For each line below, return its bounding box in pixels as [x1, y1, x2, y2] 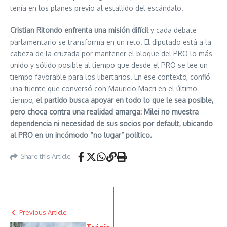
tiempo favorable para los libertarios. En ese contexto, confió [10, 72, 210, 81]
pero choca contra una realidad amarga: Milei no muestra [10, 107, 199, 116]
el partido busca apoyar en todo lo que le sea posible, [36, 95, 213, 104]
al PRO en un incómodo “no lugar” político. [10, 130, 152, 139]
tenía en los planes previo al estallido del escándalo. [10, 3, 183, 12]
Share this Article [20, 152, 71, 161]
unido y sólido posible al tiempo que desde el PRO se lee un [10, 60, 208, 69]
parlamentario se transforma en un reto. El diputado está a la [10, 37, 211, 46]
